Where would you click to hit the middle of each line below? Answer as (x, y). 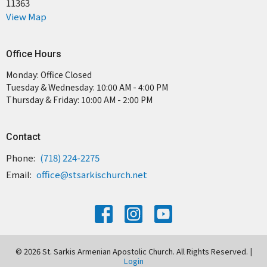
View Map (26, 17)
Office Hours (34, 54)
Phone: (21, 158)
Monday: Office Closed (49, 74)
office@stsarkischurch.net (92, 175)
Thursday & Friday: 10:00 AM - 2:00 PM (79, 99)
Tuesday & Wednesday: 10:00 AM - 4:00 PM (87, 87)
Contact (23, 136)
